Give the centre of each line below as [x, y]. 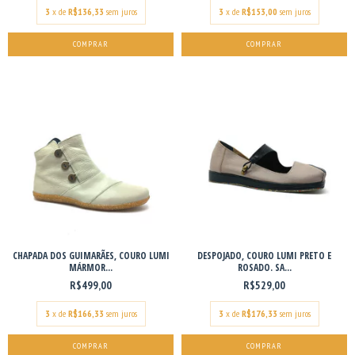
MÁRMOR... [91, 267]
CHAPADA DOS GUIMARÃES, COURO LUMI [91, 255]
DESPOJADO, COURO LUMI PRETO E [264, 255]
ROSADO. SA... [264, 267]
